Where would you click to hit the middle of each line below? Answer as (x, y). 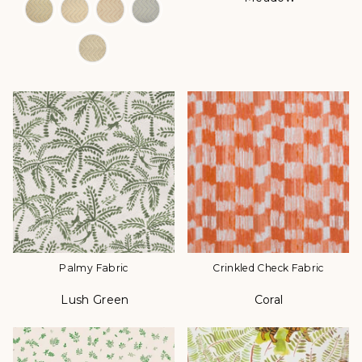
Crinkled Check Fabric (268, 268)
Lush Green (95, 300)
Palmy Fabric (94, 268)
